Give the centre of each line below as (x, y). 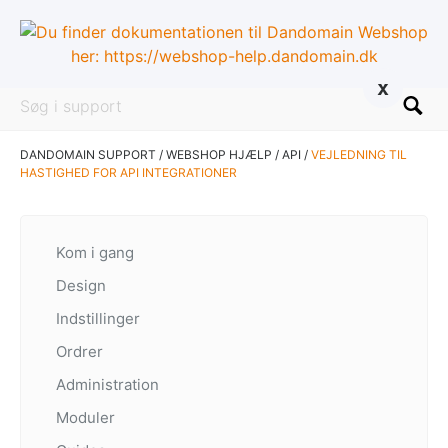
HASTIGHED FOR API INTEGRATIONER (128, 173)
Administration (107, 385)
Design (81, 286)
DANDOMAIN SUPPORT (88, 155)
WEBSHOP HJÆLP (219, 155)
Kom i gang (95, 253)
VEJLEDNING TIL (359, 155)
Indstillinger (98, 319)
